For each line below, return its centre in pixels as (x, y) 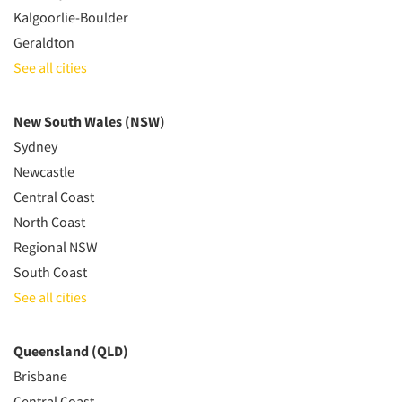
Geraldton (44, 42)
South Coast (50, 272)
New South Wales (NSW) (89, 121)
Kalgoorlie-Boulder (71, 17)
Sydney (35, 146)
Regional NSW (56, 247)
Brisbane (40, 376)
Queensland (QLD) (71, 351)
